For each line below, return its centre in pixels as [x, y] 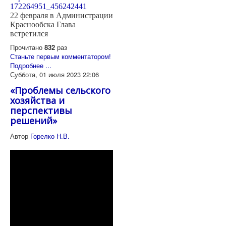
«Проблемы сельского [60, 91]
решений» [34, 121]
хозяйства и [37, 101]
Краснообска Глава [43, 25]
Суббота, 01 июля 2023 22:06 [54, 75]
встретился [29, 34]
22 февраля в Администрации [62, 16]
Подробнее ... [31, 66]
